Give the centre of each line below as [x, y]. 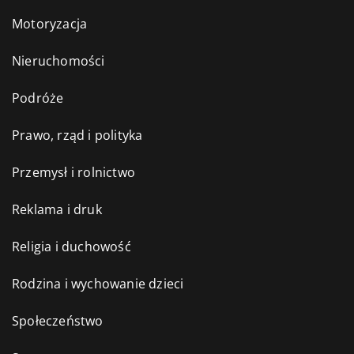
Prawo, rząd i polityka [77, 135]
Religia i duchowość [72, 246]
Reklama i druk [57, 209]
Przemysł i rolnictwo [73, 172]
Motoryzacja [50, 23]
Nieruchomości [58, 60]
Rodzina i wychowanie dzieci [98, 283]
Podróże [38, 98]
